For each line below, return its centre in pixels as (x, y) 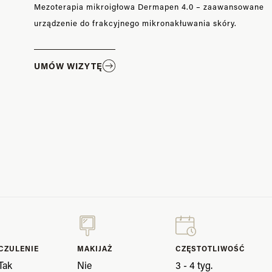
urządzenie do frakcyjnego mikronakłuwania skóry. (136, 23)
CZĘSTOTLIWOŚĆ (210, 248)
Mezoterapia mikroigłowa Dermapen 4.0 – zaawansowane (149, 7)
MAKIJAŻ (95, 248)
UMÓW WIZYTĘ (69, 66)
